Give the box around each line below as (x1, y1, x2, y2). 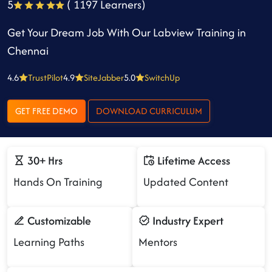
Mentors (138, 234, 177, 250)
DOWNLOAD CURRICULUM (149, 104, 202, 117)
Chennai (7, 42, 49, 59)
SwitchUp (144, 71, 180, 84)
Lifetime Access (155, 152, 230, 169)
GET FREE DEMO (52, 104, 78, 117)
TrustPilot (28, 71, 63, 84)
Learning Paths (13, 234, 84, 250)
